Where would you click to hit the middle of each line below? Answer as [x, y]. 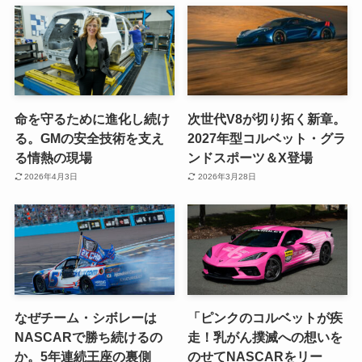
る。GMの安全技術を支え [89, 138]
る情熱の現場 [53, 157]
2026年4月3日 [51, 177]
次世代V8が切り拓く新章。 [267, 118]
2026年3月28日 [227, 177]
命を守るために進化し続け [92, 118]
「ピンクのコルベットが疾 [265, 317]
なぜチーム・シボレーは [85, 317]
